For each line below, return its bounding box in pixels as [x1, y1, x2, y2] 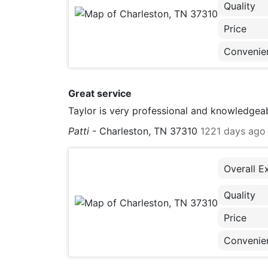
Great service [68, 87, 132, 99]
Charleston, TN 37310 [99, 125, 197, 137]
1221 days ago [200, 125, 266, 137]
